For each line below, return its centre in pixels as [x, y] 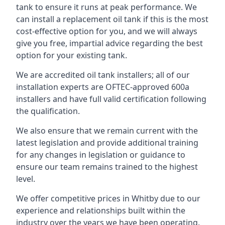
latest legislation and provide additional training [107, 143]
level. [26, 179]
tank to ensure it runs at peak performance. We [106, 7]
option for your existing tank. [72, 55]
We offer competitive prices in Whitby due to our [108, 198]
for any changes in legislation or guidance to [101, 155]
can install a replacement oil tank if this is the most [112, 19]
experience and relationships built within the [101, 210]
